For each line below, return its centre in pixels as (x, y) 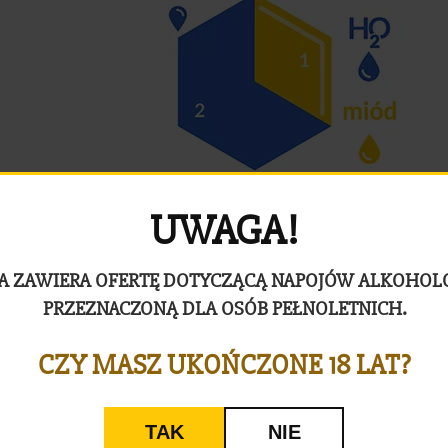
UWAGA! (224, 230)
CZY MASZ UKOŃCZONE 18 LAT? (224, 365)
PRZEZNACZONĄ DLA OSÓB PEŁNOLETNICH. (224, 308)
